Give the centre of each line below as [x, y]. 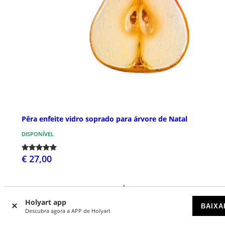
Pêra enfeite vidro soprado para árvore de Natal [104, 119]
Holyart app [46, 202]
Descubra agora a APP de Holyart [68, 211]
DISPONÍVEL [38, 134]
